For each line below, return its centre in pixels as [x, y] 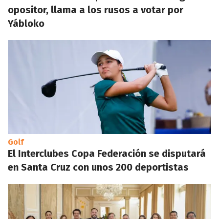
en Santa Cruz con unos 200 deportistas [98, 167]
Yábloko [26, 23]
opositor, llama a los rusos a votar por [96, 10]
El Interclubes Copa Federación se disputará [107, 153]
